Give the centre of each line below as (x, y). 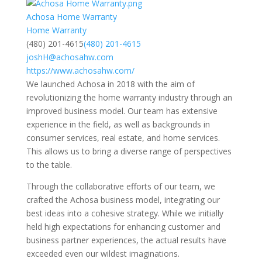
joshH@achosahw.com (70, 57)
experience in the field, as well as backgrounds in (118, 124)
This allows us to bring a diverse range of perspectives (129, 151)
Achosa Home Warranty (71, 17)
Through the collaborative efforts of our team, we (120, 186)
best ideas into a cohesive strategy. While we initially (125, 213)
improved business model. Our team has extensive (122, 111)
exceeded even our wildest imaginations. (103, 254)
